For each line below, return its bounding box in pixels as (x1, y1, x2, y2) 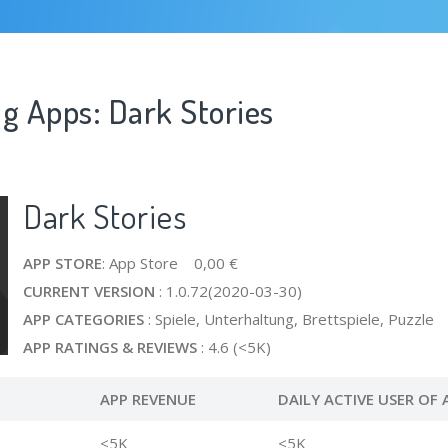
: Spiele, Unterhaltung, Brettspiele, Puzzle (144, 309, 434, 329)
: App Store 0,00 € (102, 253, 238, 273)
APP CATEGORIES (23, 309, 144, 329)
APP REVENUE (99, 389, 196, 409)
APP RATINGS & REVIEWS (23, 337, 197, 357)
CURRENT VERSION (23, 281, 155, 301)
